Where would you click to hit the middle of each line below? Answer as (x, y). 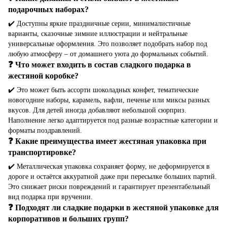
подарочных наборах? (48, 10)
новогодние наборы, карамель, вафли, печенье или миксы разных (109, 100)
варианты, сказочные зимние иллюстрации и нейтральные (98, 34)
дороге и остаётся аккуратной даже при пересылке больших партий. (112, 177)
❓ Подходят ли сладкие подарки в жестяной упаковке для (113, 208)
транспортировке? (42, 153)
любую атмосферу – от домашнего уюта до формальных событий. (108, 54)
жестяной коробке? (43, 76)
